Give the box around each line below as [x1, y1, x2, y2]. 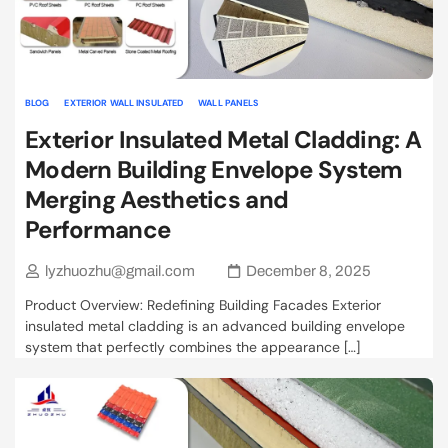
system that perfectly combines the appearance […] [25, 338, 360, 357]
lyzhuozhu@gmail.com [44, 263, 195, 280]
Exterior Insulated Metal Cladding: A [25, 124, 422, 156]
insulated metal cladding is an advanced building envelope [25, 317, 405, 336]
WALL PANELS [198, 96, 259, 109]
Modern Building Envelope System [25, 154, 403, 186]
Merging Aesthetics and [25, 184, 289, 216]
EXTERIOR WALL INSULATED [64, 96, 184, 109]
